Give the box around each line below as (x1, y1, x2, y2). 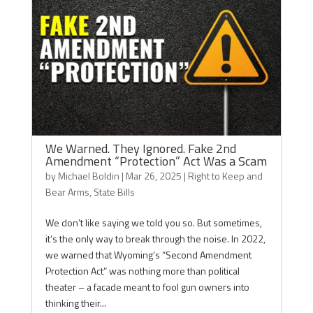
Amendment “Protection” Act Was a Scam (45, 152, 267, 170)
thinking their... (45, 296, 106, 310)
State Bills (93, 184, 135, 199)
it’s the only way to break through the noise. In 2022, (45, 231, 265, 246)
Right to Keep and (187, 168, 263, 183)
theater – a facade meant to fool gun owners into (45, 279, 249, 294)
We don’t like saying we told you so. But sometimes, (45, 215, 262, 230)
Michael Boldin (57, 168, 119, 183)
